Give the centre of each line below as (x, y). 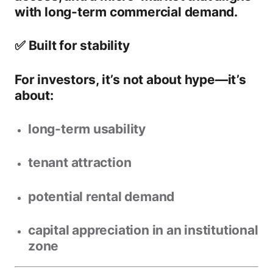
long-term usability (87, 129)
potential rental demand (101, 196)
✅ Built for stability (72, 46)
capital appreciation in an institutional (143, 230)
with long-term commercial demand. (126, 12)
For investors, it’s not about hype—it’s (130, 79)
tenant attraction (80, 163)
